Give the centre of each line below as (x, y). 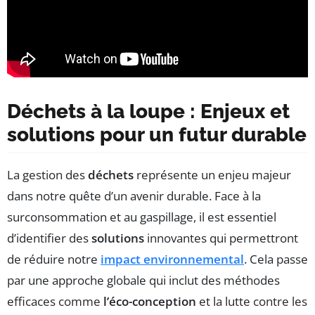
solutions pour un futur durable (157, 134)
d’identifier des (49, 238)
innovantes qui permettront (221, 238)
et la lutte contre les (252, 301)
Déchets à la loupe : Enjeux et (148, 111)
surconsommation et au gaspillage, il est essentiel (142, 217)
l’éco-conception (150, 301)
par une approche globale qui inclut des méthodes (143, 280)
